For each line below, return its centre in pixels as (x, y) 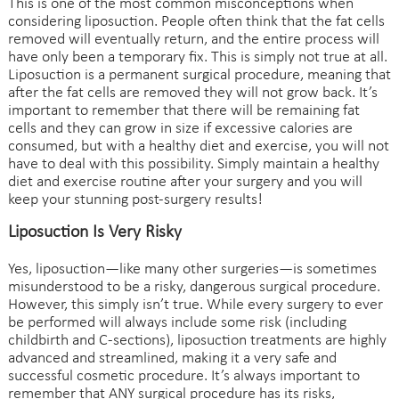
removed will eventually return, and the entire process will (193, 39)
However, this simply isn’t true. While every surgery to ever (195, 305)
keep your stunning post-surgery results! (135, 199)
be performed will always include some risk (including (177, 322)
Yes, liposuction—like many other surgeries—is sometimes (192, 269)
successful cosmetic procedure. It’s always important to (183, 376)
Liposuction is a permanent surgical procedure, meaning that (199, 75)
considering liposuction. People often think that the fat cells (196, 21)
